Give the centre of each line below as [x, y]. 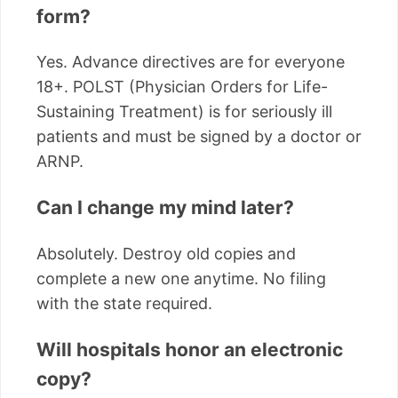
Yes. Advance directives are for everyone [191, 62]
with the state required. [124, 303]
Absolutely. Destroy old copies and [166, 253]
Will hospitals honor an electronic [190, 349]
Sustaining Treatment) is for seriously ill [184, 112]
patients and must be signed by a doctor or [199, 137]
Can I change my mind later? [165, 208]
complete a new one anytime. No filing [181, 278]
